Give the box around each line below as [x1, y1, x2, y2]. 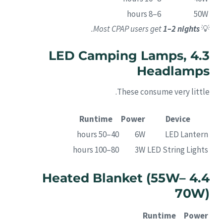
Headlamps [137, 63, 210, 79]
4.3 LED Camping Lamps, [49, 48, 187, 63]
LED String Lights [147, 144, 208, 156]
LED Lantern [165, 129, 208, 140]
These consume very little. [117, 86, 210, 97]
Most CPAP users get [93, 23, 163, 34]
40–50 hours [111, 129, 119, 140]
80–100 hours [111, 144, 119, 156]
